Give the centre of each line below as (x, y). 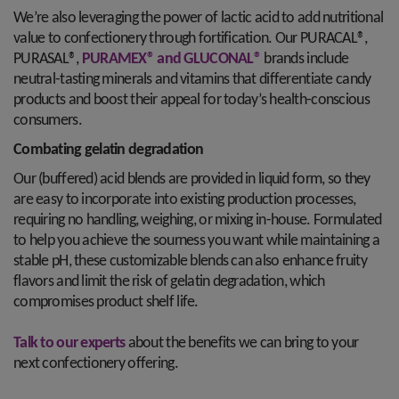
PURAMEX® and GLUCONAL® (171, 59)
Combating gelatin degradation (109, 150)
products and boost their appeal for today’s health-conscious (191, 100)
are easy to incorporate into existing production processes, (185, 200)
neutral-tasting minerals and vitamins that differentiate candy (192, 80)
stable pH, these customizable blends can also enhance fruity (190, 261)
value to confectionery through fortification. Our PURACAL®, (191, 39)
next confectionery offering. (98, 364)
